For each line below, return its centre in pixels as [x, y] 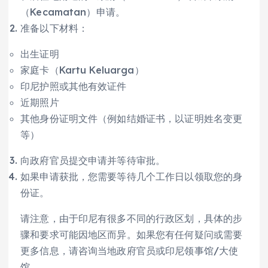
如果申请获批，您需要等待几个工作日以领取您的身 [132, 177]
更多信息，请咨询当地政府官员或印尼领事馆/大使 [130, 251]
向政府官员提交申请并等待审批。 [93, 161]
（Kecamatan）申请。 [73, 12]
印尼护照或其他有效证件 [74, 86]
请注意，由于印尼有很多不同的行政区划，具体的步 [132, 219]
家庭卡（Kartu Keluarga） [82, 70]
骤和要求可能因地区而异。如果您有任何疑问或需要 [132, 235]
